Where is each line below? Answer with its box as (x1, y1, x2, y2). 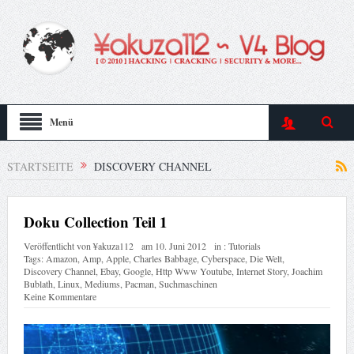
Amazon (45, 252, 77, 265)
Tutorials (228, 239, 261, 253)
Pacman (124, 277, 154, 291)
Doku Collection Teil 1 (23, 211, 168, 233)
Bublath (23, 277, 53, 291)
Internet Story (235, 265, 287, 278)
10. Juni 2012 (154, 239, 206, 253)
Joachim (291, 265, 322, 278)
